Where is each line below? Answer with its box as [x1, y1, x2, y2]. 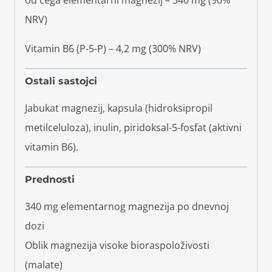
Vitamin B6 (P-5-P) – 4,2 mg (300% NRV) [25, 42, 201, 56]
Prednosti [25, 174, 75, 186]
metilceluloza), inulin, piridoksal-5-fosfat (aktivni [25, 121, 242, 135]
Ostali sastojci [25, 75, 97, 87]
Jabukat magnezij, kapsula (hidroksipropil [25, 101, 212, 115]
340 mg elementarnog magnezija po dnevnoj [25, 200, 229, 214]
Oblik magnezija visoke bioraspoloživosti [25, 239, 209, 253]
